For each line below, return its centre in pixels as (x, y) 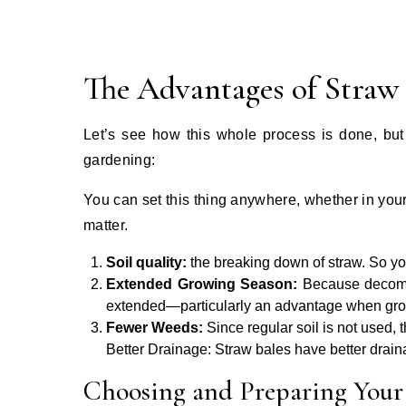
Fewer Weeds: (156, 327)
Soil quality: (146, 262)
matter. (106, 225)
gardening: (120, 159)
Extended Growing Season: (202, 284)
